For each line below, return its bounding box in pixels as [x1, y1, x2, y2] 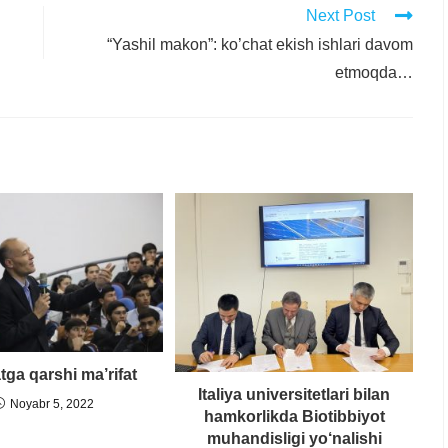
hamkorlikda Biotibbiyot [203, 407, 385, 425]
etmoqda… [335, 64, 413, 82]
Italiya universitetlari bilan [198, 385, 390, 403]
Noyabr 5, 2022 [10, 396, 94, 411]
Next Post [306, 7, 375, 25]
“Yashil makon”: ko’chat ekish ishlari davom [107, 36, 413, 54]
